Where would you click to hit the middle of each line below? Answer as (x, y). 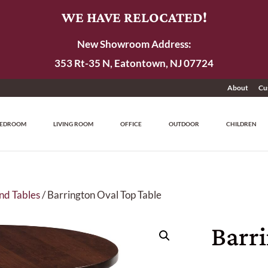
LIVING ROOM (74, 124)
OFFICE (131, 124)
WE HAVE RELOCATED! (134, 17)
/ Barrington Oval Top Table (101, 195)
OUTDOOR (184, 124)
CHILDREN (242, 124)
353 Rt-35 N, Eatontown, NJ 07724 (134, 63)
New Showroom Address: (134, 44)
